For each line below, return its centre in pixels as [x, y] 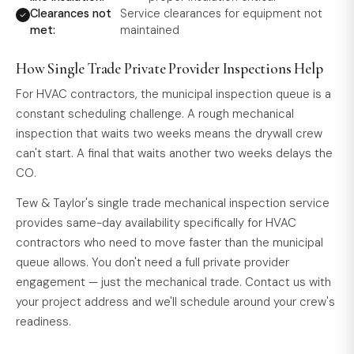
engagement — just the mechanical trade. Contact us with [173, 282]
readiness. [43, 321]
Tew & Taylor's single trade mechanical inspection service [173, 203]
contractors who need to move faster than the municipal [169, 242]
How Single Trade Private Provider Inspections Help [169, 68]
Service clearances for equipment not [222, 13]
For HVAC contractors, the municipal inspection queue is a [173, 94]
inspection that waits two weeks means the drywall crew [169, 133]
